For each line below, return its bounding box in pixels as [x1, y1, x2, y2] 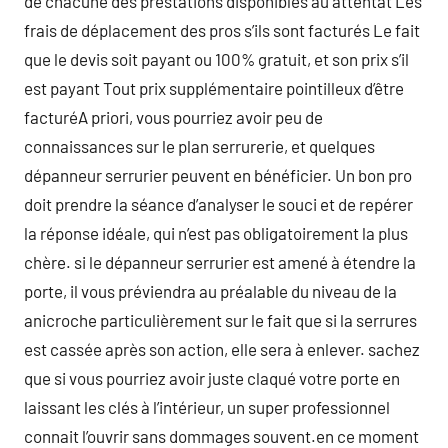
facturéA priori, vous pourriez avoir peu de [24, 107, 323, 127]
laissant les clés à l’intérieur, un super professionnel [24, 397, 390, 417]
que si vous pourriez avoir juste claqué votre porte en [24, 368, 400, 388]
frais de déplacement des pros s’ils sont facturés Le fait [24, 20, 420, 40]
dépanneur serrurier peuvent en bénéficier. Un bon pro [24, 165, 412, 185]
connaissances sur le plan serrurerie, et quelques [24, 136, 375, 156]
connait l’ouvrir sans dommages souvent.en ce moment [24, 426, 419, 446]
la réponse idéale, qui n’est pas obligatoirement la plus [24, 223, 408, 243]
